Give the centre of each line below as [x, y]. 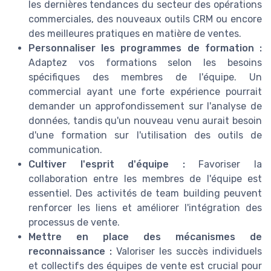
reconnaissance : [70, 251]
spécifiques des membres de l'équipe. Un [145, 77]
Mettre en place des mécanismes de [145, 237]
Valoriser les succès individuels [187, 251]
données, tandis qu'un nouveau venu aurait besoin [145, 120]
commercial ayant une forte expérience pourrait [145, 91]
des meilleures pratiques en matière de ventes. [135, 33]
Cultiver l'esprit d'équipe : [107, 164]
